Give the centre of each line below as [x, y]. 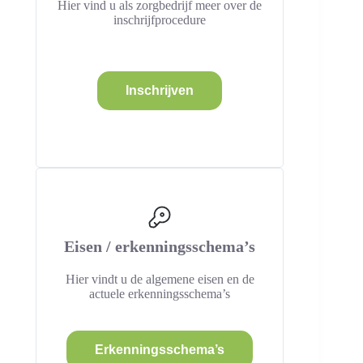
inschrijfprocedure [160, 20]
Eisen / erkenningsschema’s [160, 246]
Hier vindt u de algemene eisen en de [160, 279]
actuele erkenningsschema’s [160, 294]
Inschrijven [160, 90]
